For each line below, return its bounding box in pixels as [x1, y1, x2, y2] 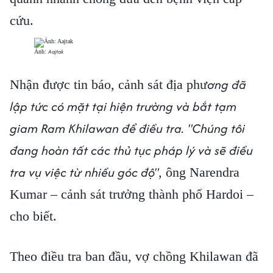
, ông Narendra [158, 165, 239, 180]
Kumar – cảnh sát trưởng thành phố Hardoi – [10, 186, 253, 202]
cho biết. [10, 208, 57, 224]
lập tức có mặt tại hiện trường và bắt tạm [10, 97, 236, 115]
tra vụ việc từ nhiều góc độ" [10, 163, 158, 181]
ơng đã [207, 76, 246, 93]
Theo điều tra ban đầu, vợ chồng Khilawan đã [10, 249, 258, 264]
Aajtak [48, 48, 63, 55]
